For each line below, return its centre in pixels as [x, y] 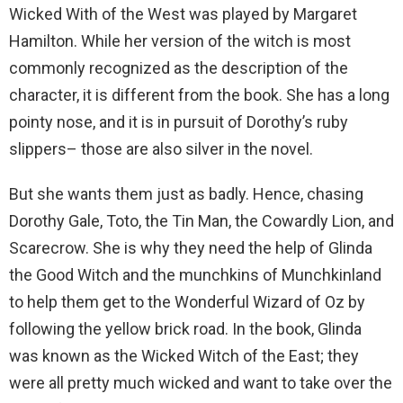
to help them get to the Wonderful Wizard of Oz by [187, 301]
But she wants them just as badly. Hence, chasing [186, 193]
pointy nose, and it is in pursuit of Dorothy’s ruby [179, 121]
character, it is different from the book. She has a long [199, 94]
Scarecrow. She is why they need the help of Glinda [191, 247]
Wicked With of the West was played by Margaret [183, 13]
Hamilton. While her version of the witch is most [180, 40]
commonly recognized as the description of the [179, 67]
